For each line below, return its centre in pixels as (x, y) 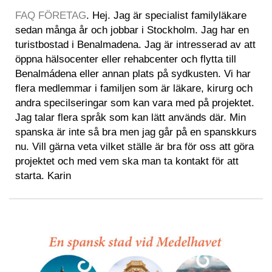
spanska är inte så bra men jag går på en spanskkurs (136, 132)
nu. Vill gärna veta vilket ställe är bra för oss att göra (134, 146)
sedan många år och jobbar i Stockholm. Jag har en (132, 30)
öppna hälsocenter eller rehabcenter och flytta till (126, 59)
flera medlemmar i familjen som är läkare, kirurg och (134, 88)
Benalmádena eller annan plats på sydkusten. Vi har (133, 73)
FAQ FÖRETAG (51, 15)
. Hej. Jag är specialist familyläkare (166, 15)
